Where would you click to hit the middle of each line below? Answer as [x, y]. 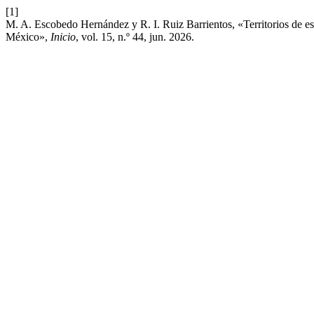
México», [28, 37]
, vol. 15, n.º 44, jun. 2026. [135, 37]
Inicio [63, 37]
